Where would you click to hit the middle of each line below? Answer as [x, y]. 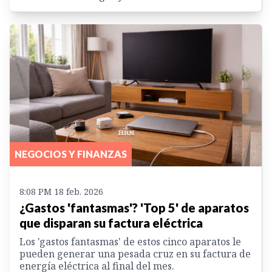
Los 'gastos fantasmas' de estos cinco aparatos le [130, 241]
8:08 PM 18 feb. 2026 [61, 191]
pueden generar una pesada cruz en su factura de [135, 253]
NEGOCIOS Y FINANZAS [71, 154]
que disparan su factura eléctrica [111, 223]
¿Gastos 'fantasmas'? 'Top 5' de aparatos [134, 207]
